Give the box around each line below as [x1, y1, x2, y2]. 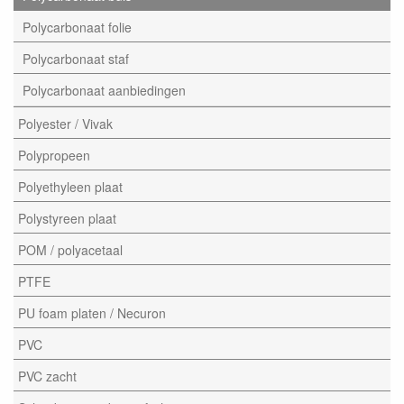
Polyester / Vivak [18, 114, 113, 133]
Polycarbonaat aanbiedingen [23, 80, 186, 99]
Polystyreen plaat [18, 208, 116, 227]
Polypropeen [18, 145, 90, 164]
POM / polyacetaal [18, 240, 123, 259]
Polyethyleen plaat [18, 177, 123, 196]
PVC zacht [18, 366, 77, 385]
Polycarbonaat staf [23, 49, 129, 68]
